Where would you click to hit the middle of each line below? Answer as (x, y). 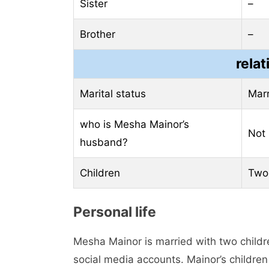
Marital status (113, 94)
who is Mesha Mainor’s (134, 125)
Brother (98, 35)
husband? (104, 143)
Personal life (115, 212)
